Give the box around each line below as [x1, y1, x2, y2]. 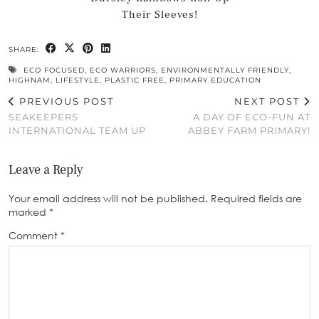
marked [9, 205, 49, 218]
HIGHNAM [9, 75, 51, 85]
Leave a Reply [9, 161, 83, 178]
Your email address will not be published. [9, 192, 208, 204]
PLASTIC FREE [105, 75, 164, 85]
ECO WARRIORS [90, 65, 156, 75]
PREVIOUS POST [16, 95, 114, 107]
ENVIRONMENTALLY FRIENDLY [161, 65, 289, 75]
